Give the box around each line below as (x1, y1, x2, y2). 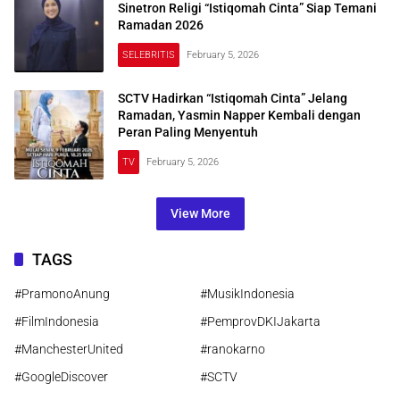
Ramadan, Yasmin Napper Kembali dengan (118, 108, 361, 123)
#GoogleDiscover (14, 369, 108, 384)
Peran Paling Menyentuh (118, 125, 258, 140)
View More (170, 205, 230, 221)
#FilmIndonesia (14, 313, 99, 329)
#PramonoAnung (14, 286, 110, 301)
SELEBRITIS (122, 49, 175, 62)
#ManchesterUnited (14, 341, 123, 356)
